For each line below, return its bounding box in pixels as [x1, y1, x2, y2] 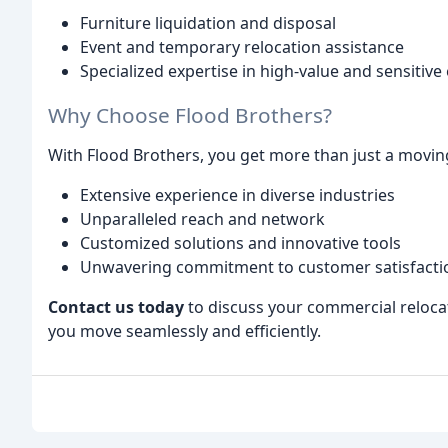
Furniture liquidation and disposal [80, 11, 336, 34]
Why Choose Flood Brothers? [48, 101, 332, 130]
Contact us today [48, 296, 184, 319]
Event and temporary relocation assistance [80, 35, 404, 58]
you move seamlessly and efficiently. [48, 320, 321, 343]
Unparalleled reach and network [80, 208, 325, 231]
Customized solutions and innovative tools [80, 232, 401, 255]
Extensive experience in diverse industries [80, 184, 395, 207]
